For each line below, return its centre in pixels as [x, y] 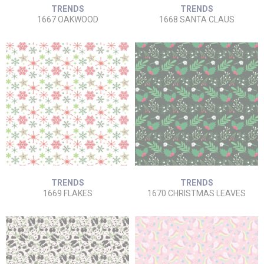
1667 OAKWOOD [67, 19]
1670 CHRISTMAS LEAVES [197, 193]
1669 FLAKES [67, 193]
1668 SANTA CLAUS [197, 19]
